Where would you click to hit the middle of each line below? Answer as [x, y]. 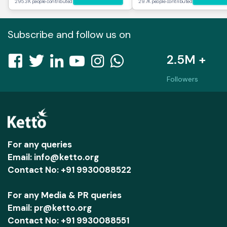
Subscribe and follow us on [69, 34]
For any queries [40, 144]
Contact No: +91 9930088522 [69, 170]
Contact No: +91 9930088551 [68, 220]
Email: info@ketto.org [53, 157]
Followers [182, 79]
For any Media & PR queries [65, 195]
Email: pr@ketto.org [50, 208]
